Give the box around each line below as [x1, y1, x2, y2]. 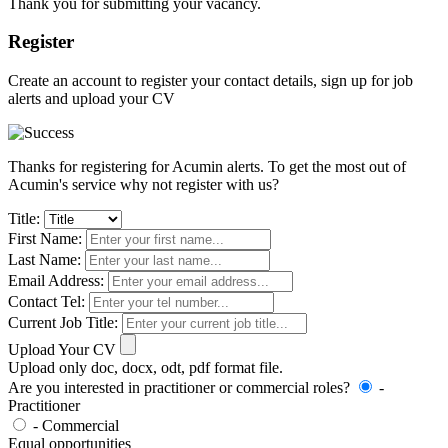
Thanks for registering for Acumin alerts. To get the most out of [8, 158, 406, 175]
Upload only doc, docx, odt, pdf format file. [8, 359, 283, 376]
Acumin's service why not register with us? [8, 176, 279, 193]
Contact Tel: [8, 293, 85, 310]
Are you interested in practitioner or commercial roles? [8, 379, 350, 396]
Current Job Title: [8, 314, 118, 331]
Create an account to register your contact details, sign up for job [8, 72, 413, 89]
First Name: [8, 230, 82, 247]
